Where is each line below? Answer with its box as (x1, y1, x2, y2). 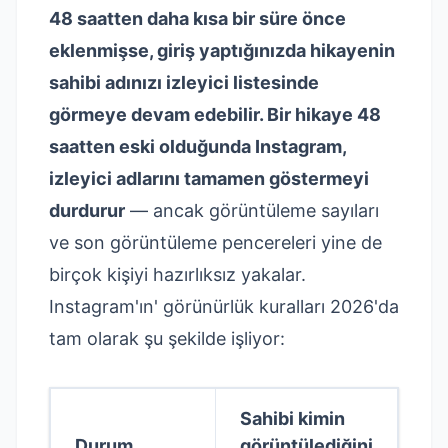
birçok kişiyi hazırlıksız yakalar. (49, 264, 306, 285)
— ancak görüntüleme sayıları (125, 200, 379, 221)
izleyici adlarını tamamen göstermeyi (49, 168, 369, 189)
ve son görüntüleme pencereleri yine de (49, 232, 382, 253)
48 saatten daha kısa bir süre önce (49, 8, 346, 29)
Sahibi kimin (240, 408, 345, 429)
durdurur (49, 200, 125, 221)
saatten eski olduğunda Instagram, (49, 136, 346, 157)
